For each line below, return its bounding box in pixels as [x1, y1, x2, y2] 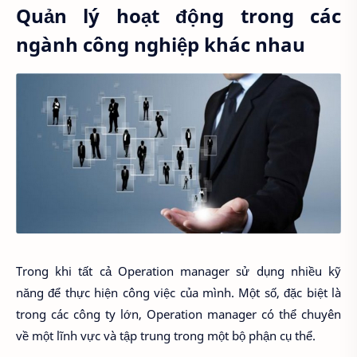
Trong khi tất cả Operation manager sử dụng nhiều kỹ [16, 262, 341, 279]
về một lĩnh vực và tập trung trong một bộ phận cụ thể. [16, 327, 316, 343]
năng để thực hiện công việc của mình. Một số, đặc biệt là [16, 284, 341, 300]
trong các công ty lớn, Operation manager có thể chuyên [16, 305, 341, 322]
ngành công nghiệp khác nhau [16, 30, 305, 57]
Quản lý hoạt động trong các [16, 2, 341, 29]
